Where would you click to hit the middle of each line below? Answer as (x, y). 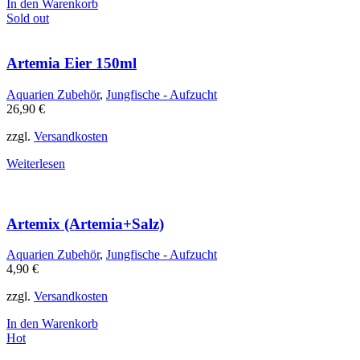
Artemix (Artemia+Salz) (85, 223)
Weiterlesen (36, 163)
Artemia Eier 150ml (72, 63)
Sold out (28, 18)
